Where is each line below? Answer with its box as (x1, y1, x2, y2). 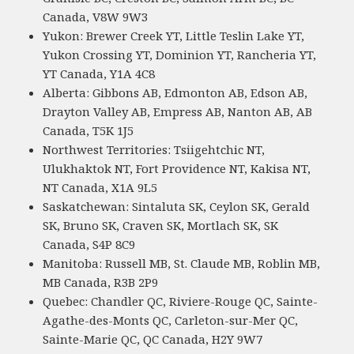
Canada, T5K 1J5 (43, 122, 134, 139)
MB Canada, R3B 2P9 (43, 274, 159, 291)
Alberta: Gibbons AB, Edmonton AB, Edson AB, (43, 85, 308, 101)
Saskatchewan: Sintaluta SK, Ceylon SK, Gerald (43, 198, 311, 215)
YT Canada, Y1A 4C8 (43, 66, 156, 82)
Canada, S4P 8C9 (43, 236, 136, 253)
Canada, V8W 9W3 (43, 9, 149, 25)
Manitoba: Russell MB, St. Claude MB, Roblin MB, (43, 255, 321, 272)
